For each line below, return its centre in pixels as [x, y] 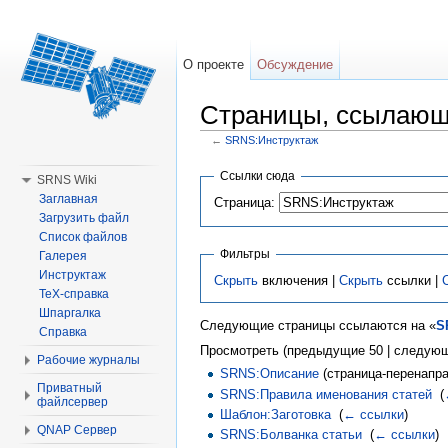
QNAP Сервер [77, 430]
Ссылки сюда [257, 175]
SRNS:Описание [270, 374]
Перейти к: [234, 152]
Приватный [69, 388]
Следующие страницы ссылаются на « [318, 326]
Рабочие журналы [88, 360]
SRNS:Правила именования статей [326, 394]
